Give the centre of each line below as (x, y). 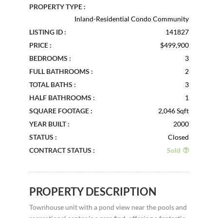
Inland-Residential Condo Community (132, 18)
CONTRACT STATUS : (62, 150)
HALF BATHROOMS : (62, 97)
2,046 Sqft (174, 110)
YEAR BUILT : (49, 124)
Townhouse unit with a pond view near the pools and (108, 207)
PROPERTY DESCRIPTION (93, 191)
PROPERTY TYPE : (57, 6)
